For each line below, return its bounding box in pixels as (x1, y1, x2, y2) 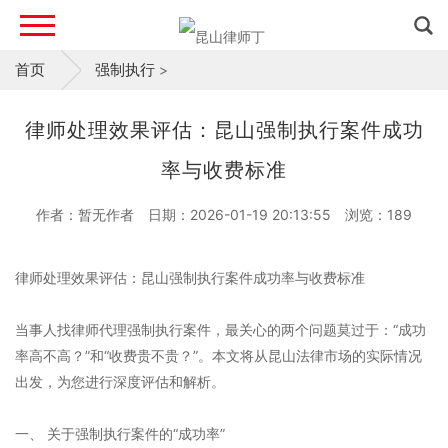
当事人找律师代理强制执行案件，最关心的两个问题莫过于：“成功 (15, 321, 426, 338)
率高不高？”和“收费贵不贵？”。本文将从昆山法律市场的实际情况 (15, 347, 422, 364)
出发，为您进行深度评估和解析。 (15, 373, 225, 390)
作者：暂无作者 (36, 206, 134, 223)
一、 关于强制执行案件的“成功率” (15, 425, 225, 442)
